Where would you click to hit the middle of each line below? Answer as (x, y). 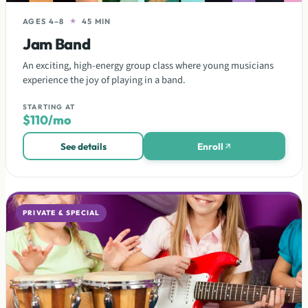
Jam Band (57, 44)
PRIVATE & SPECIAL (62, 213)
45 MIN (96, 21)
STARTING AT (49, 107)
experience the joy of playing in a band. (104, 80)
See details (83, 146)
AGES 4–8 (44, 21)
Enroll (210, 146)
